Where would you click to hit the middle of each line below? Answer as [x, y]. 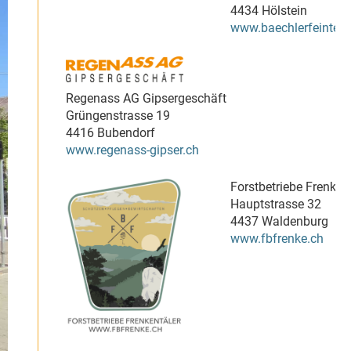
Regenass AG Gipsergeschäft [146, 98]
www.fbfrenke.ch [277, 239]
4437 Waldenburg [279, 221]
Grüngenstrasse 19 [118, 116]
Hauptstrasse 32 [276, 204]
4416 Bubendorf [110, 133]
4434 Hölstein [269, 11]
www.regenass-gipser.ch [132, 150]
